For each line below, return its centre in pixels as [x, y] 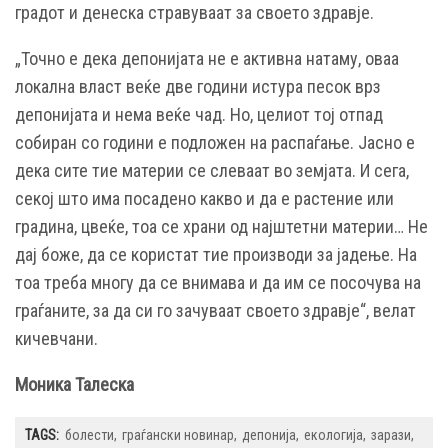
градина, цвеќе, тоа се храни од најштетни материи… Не [221, 227]
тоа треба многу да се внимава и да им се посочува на [218, 283]
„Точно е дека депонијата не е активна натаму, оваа [207, 59]
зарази [391, 435]
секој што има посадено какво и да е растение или [204, 199]
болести [89, 435]
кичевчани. [56, 339]
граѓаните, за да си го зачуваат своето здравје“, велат [215, 311]
